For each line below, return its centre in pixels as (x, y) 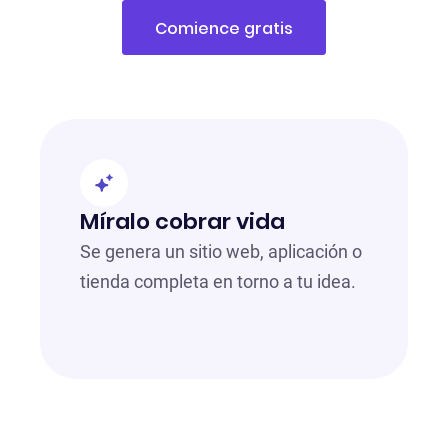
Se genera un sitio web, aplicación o (220, 252)
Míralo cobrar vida (182, 222)
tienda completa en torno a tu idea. (217, 282)
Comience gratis (224, 29)
